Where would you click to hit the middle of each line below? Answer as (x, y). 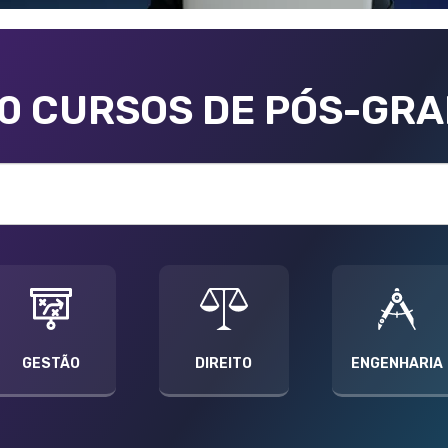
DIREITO (224, 380)
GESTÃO (50, 380)
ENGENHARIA (397, 380)
